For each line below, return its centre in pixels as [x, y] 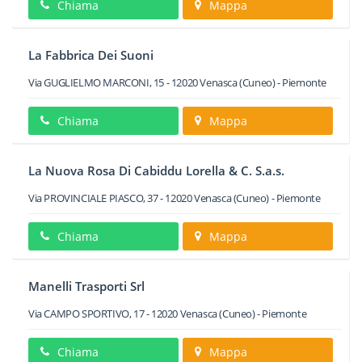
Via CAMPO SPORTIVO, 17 [86, 314]
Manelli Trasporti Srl [86, 286]
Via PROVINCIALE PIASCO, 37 [93, 198]
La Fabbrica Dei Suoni [91, 55]
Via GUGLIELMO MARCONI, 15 [97, 82]
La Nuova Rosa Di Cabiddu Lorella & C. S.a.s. [156, 170]
